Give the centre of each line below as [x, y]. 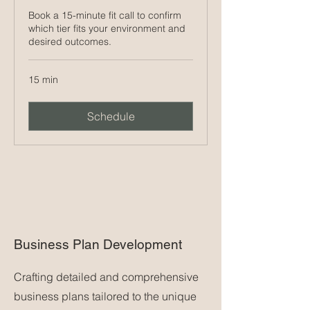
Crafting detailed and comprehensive [106, 277]
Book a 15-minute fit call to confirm [105, 15]
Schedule [111, 116]
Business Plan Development [98, 244]
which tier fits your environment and [107, 28]
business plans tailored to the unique [105, 296]
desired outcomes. [70, 42]
